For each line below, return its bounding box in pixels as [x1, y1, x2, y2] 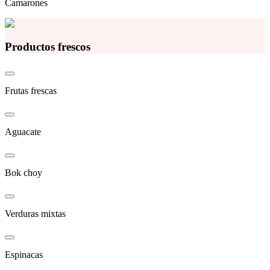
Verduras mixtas [5, 208, 66, 219]
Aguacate [5, 126, 41, 137]
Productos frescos [5, 40, 90, 54]
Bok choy [5, 167, 42, 178]
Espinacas [5, 249, 43, 260]
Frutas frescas [5, 85, 57, 96]
